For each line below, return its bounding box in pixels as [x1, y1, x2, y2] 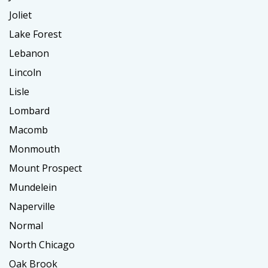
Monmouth [9, 142, 60, 156]
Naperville [9, 200, 55, 214]
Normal [9, 219, 43, 233]
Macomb [9, 123, 48, 137]
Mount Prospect [9, 162, 82, 175]
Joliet [9, 8, 32, 22]
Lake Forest [9, 28, 62, 41]
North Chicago [9, 238, 75, 252]
